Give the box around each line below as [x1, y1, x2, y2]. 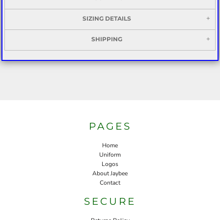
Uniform [99, 150, 121, 159]
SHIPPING [91, 35, 122, 43]
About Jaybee [92, 169, 128, 177]
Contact [100, 178, 120, 187]
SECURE [84, 195, 136, 207]
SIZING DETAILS [82, 14, 131, 22]
